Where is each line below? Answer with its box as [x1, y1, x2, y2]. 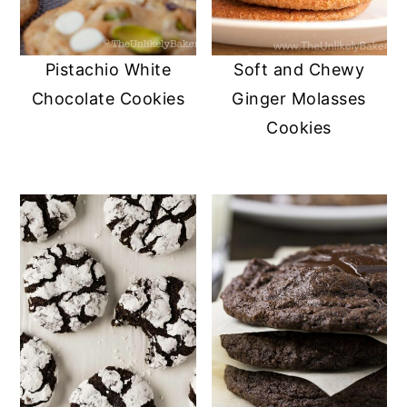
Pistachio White [45, 60, 172, 80]
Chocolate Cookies [31, 89, 185, 109]
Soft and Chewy [233, 60, 365, 80]
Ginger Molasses [232, 89, 366, 109]
